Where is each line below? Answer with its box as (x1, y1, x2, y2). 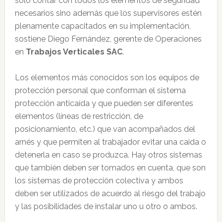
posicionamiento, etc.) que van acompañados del (14, 124, 195, 134)
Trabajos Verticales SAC (25, 47, 122, 56)
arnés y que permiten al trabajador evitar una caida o (14, 137, 206, 147)
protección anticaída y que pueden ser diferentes (14, 99, 193, 108)
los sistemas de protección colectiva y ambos (14, 176, 183, 185)
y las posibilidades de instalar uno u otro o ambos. (14, 202, 197, 211)
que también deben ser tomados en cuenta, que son (14, 163, 206, 172)
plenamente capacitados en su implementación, (14, 21, 191, 31)
